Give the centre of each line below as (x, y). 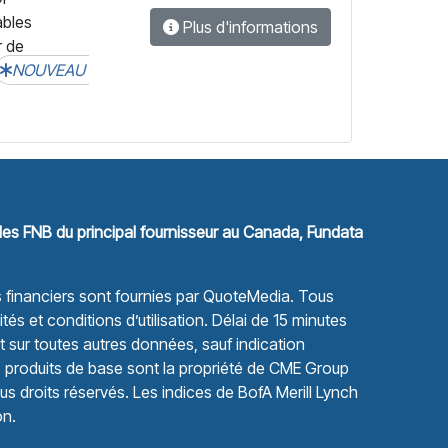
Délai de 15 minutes (277, 320)
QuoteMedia (246, 296)
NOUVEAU (50, 70)
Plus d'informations (248, 27)
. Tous (312, 296)
